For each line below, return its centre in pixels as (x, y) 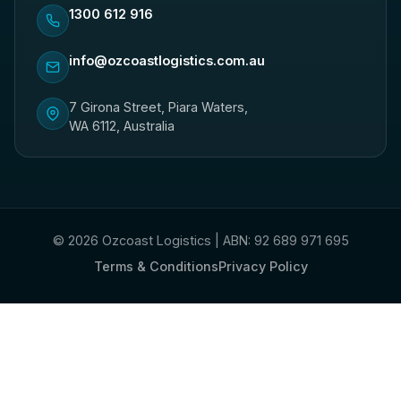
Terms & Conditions (156, 266)
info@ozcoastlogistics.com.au (167, 60)
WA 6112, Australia (122, 126)
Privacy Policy (263, 266)
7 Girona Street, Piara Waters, (158, 107)
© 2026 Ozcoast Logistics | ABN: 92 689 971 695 (200, 240)
